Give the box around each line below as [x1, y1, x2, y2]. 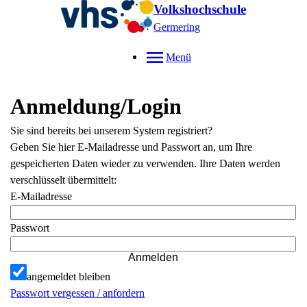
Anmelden [128, 251, 179, 263]
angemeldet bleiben [27, 271, 111, 282]
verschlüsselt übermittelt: [10, 174, 117, 186]
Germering [153, 21, 200, 33]
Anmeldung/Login [10, 94, 182, 119]
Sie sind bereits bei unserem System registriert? [10, 125, 213, 136]
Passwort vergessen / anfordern [10, 287, 145, 299]
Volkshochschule [153, 2, 246, 16]
